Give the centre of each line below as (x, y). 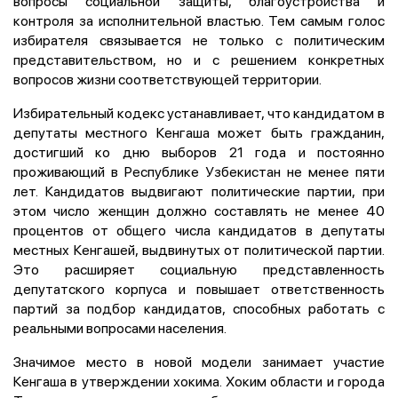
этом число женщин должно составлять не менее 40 (199, 210)
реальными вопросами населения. (120, 327)
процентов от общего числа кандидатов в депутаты (199, 230)
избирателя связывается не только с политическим (199, 40)
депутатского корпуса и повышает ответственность (199, 288)
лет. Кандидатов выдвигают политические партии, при (199, 191)
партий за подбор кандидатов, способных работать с (199, 308)
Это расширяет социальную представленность (199, 269)
